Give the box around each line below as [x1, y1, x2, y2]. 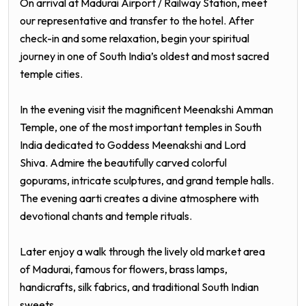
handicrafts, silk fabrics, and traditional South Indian [20, 279, 259, 294]
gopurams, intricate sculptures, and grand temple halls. [20, 173, 274, 187]
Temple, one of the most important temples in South [20, 120, 262, 134]
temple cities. [20, 66, 83, 81]
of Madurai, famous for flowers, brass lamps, [20, 262, 227, 276]
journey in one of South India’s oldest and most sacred [20, 48, 269, 63]
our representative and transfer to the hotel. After [20, 13, 254, 27]
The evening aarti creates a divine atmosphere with [20, 191, 259, 205]
